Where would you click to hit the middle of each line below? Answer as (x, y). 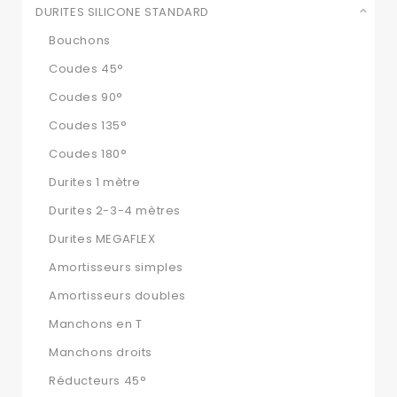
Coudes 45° (86, 69)
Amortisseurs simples (116, 268)
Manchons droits (101, 353)
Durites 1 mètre (95, 183)
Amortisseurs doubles (117, 296)
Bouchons (80, 41)
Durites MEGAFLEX (102, 239)
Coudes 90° (86, 97)
